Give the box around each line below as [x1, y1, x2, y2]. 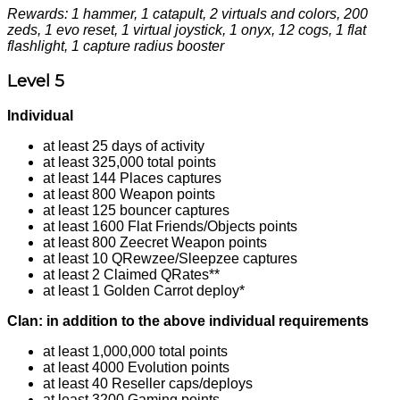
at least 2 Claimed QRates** [43, 267, 220, 283]
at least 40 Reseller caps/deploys [43, 376, 253, 392]
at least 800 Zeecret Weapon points [43, 235, 267, 251]
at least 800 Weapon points [43, 187, 215, 203]
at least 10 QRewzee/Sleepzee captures [43, 251, 297, 267]
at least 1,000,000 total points [43, 344, 228, 360]
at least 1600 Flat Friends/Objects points [43, 219, 297, 235]
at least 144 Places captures [43, 171, 221, 187]
